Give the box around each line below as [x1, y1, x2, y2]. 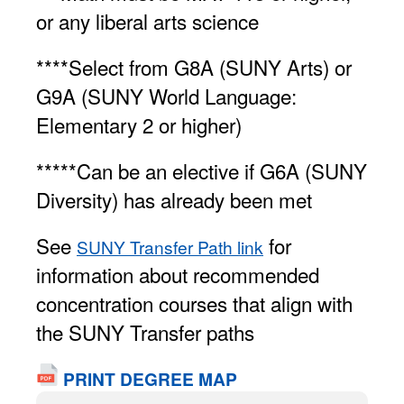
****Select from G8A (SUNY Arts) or [36, 51, 352, 81]
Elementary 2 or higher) [36, 109, 242, 139]
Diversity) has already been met [36, 185, 312, 215]
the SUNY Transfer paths [36, 317, 254, 347]
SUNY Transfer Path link [77, 234, 263, 260]
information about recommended [36, 260, 319, 289]
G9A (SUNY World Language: [36, 80, 297, 110]
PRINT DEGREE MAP [59, 366, 237, 392]
